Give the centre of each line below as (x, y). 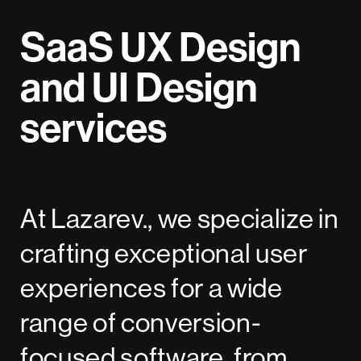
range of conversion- (141, 322)
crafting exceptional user (164, 253)
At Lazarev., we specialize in (180, 218)
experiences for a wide (151, 287)
